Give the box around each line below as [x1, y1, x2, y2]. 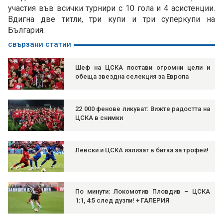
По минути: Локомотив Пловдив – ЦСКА [75, 188, 210, 196]
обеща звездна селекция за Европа [75, 73, 189, 81]
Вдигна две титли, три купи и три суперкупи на [8, 14, 215, 24]
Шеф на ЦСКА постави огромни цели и [75, 64, 210, 72]
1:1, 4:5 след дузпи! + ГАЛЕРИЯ [75, 197, 169, 205]
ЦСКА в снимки [75, 114, 123, 122]
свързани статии [8, 40, 71, 49]
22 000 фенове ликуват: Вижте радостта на [75, 105, 210, 113]
